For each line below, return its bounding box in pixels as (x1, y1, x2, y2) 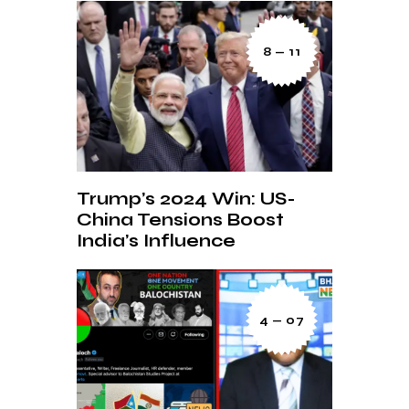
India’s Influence (77, 230, 236, 252)
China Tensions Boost (77, 209, 284, 231)
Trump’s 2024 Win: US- (77, 188, 296, 210)
